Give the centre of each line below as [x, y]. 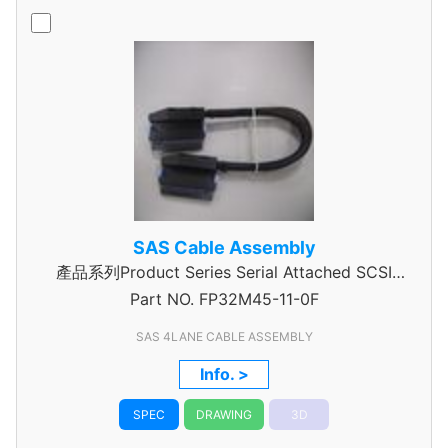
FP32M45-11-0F [256, 299]
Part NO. [161, 299]
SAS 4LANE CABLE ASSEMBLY [224, 336]
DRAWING [224, 414]
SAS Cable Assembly [224, 247]
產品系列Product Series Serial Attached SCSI [224, 272]
